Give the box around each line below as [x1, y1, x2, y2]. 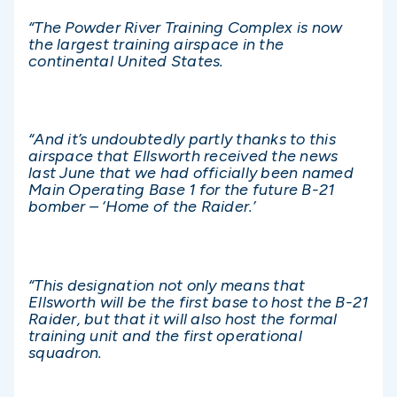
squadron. [28, 342, 110, 362]
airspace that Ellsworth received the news [28, 146, 339, 167]
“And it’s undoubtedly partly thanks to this [28, 129, 336, 150]
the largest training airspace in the [28, 34, 284, 54]
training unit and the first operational [28, 325, 302, 346]
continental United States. [28, 51, 224, 71]
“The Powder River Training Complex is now [28, 17, 343, 37]
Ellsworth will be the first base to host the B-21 [28, 292, 369, 312]
